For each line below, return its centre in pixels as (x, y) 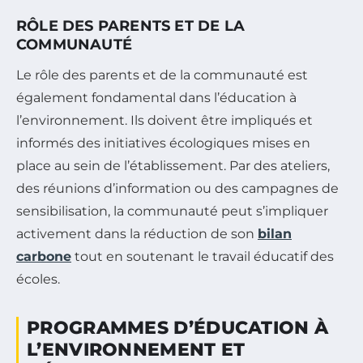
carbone (44, 257)
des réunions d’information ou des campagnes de (177, 189)
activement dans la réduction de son (137, 234)
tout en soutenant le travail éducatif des (203, 257)
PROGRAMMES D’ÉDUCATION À (178, 328)
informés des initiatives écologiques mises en (163, 143)
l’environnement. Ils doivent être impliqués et (164, 121)
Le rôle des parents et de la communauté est (162, 75)
